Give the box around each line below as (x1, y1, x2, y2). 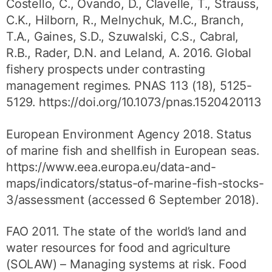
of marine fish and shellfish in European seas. (6, 143, 259, 158)
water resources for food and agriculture (6, 240, 231, 256)
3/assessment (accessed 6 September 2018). (6, 192, 259, 207)
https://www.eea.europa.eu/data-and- (6, 159, 217, 174)
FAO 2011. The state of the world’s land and (6, 224, 246, 239)
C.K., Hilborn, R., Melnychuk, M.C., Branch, (6, 12, 244, 27)
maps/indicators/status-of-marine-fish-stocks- (6, 175, 265, 191)
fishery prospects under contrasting (6, 61, 206, 76)
